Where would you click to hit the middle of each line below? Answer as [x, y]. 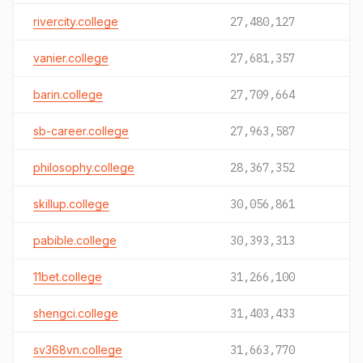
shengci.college [76, 313]
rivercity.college [76, 21]
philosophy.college [84, 167]
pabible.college [75, 240]
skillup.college [71, 204]
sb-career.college [81, 131]
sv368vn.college [78, 350]
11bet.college [68, 277]
